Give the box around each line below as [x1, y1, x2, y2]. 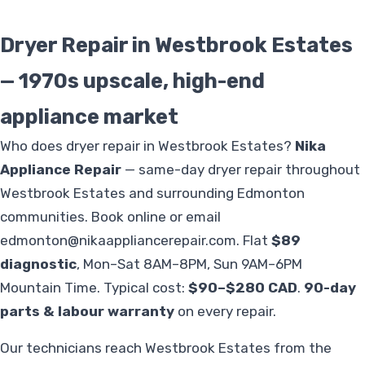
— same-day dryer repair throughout [121, 161, 360, 178]
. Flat [236, 232, 271, 249]
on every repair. [174, 303, 276, 320]
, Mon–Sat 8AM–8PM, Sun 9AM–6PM [77, 256, 302, 273]
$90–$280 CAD [188, 279, 297, 297]
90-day [304, 279, 356, 297]
